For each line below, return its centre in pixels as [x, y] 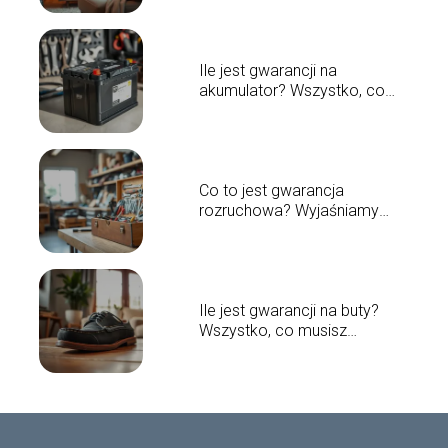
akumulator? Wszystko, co [291, 91]
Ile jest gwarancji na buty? [288, 311]
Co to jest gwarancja [271, 191]
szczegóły [235, 231]
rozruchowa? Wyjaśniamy [288, 211]
